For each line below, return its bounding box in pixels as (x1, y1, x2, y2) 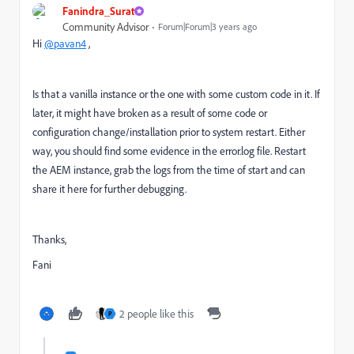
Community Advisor (62, 19, 149, 34)
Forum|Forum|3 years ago (158, 20, 257, 32)
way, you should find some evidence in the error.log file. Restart (32, 143, 306, 158)
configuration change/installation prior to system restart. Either (32, 124, 305, 139)
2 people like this (119, 306, 194, 321)
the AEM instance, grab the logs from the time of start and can (32, 162, 305, 177)
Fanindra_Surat (62, 3, 134, 17)
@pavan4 (44, 36, 86, 51)
